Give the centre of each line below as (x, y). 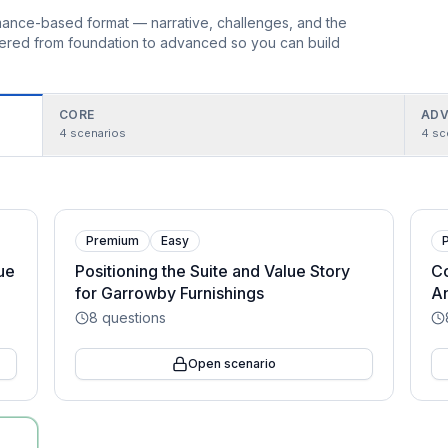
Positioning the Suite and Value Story (212, 271)
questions (131, 317)
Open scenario (231, 363)
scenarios (98, 133)
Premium (112, 240)
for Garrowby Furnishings (169, 293)
